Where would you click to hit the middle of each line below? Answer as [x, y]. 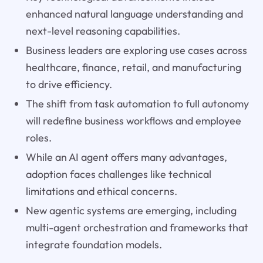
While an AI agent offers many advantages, [126, 157]
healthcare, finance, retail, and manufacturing [133, 68]
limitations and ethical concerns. [101, 191]
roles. [38, 138]
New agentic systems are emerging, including [131, 211]
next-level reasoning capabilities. [103, 31]
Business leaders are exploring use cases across [136, 50]
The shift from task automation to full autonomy [137, 104]
